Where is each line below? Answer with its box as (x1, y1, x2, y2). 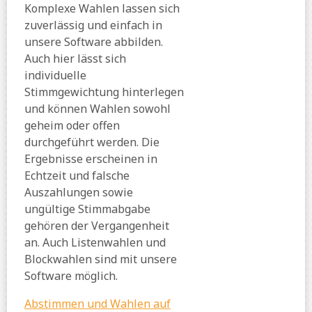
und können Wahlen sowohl (24, 101, 171, 117)
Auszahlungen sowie (24, 185, 133, 201)
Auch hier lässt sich (24, 51, 126, 67)
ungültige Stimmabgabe (24, 201, 150, 217)
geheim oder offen (24, 118, 120, 134)
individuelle (24, 68, 89, 84)
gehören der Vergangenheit (24, 218, 169, 234)
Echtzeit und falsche (24, 168, 130, 184)
